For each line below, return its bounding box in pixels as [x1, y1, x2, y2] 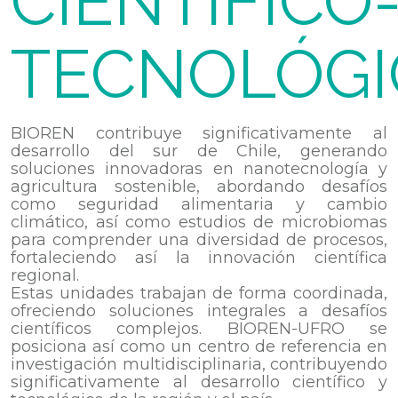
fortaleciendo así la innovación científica [11, 248, 387, 268]
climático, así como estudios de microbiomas [11, 212, 387, 233]
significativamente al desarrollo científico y [11, 372, 387, 393]
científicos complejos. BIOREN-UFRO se [11, 319, 387, 339]
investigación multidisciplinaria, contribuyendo [11, 354, 387, 375]
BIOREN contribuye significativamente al [11, 123, 387, 144]
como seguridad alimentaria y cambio [11, 195, 387, 215]
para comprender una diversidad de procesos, [11, 230, 387, 251]
